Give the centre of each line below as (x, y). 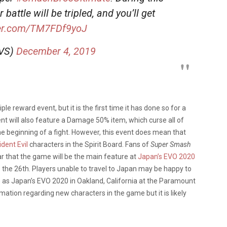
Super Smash (171, 144)
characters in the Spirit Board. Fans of (89, 144)
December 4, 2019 (56, 51)
